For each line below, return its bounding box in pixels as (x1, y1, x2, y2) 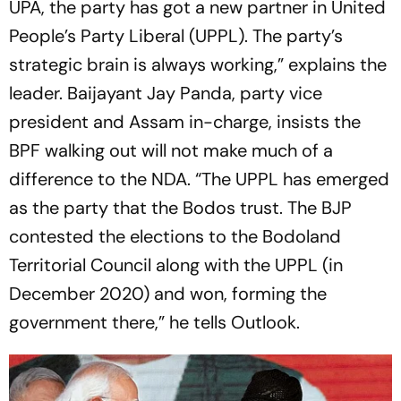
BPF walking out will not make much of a (9, 138, 333, 162)
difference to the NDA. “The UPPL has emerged (9, 166, 389, 191)
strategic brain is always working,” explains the (9, 52, 387, 76)
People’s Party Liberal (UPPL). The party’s (9, 23, 343, 47)
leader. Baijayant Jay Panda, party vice (9, 81, 322, 105)
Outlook (231, 310, 296, 334)
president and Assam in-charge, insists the (9, 109, 361, 133)
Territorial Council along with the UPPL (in (9, 252, 343, 277)
